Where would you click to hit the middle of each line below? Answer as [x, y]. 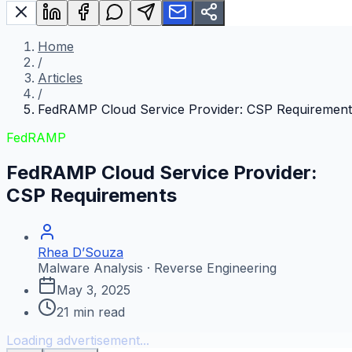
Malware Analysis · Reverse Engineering [157, 268]
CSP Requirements [92, 196]
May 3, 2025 [93, 290]
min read [97, 312]
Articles [60, 78]
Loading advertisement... [78, 341]
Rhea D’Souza [81, 253]
